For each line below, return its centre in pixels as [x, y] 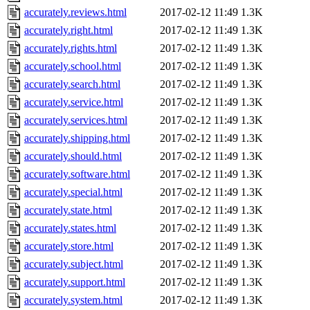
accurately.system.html [73, 300]
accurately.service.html [74, 102]
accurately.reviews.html [75, 12]
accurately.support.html [75, 282]
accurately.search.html [72, 84]
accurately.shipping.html [77, 138]
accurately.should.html [73, 156]
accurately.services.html [76, 120]
